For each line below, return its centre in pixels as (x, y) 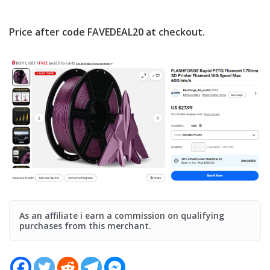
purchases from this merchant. (85, 225)
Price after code (48, 32)
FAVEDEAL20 (115, 32)
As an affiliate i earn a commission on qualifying (122, 215)
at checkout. (174, 32)
